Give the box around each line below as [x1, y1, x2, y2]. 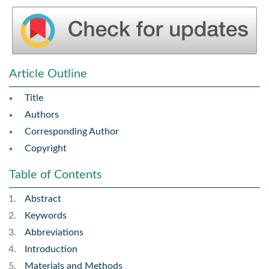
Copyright [25, 144, 67, 154]
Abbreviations [25, 228, 83, 238]
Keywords [25, 211, 67, 221]
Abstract [25, 194, 61, 204]
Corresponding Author [25, 127, 119, 137]
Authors [25, 110, 59, 120]
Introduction [25, 244, 77, 255]
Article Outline [9, 68, 87, 80]
